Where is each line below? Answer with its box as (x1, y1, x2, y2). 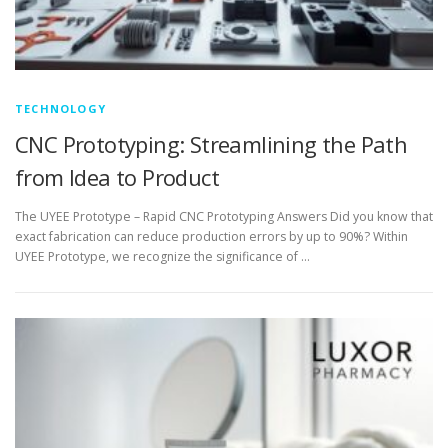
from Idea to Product (15, 161, 219, 192)
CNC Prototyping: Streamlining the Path (15, 128, 408, 159)
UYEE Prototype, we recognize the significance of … (15, 248, 310, 265)
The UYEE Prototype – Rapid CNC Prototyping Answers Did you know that (15, 208, 433, 225)
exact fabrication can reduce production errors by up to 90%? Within (15, 228, 408, 245)
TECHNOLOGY (15, 100, 106, 116)
